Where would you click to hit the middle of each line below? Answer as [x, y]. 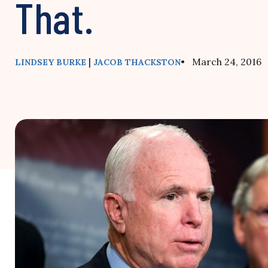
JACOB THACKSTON [137, 63]
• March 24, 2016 [221, 62]
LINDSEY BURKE [51, 63]
